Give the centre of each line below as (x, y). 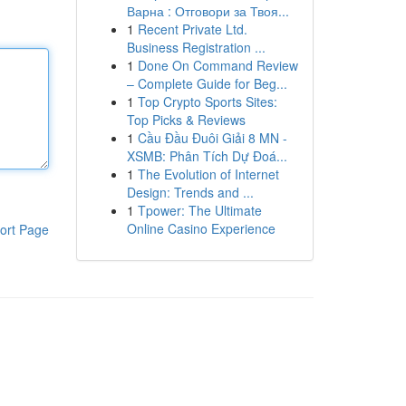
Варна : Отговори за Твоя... (208, 11)
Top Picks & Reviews (186, 120)
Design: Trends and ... (190, 192)
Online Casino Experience (201, 228)
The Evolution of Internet (208, 174)
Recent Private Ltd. (192, 29)
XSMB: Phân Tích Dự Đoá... (207, 156)
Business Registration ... (196, 47)
